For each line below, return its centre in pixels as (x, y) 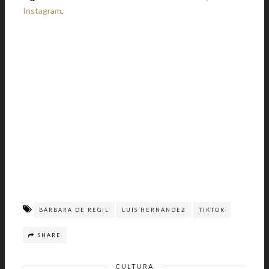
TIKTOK (212, 210)
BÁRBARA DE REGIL (74, 210)
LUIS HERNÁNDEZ (154, 210)
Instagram (42, 11)
